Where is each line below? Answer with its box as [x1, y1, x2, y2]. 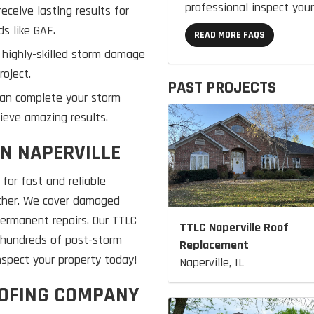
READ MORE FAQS [194, 29, 265, 41]
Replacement [179, 236, 249, 253]
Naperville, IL [179, 254, 244, 271]
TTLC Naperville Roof [179, 219, 289, 235]
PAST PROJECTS [168, 77, 276, 98]
